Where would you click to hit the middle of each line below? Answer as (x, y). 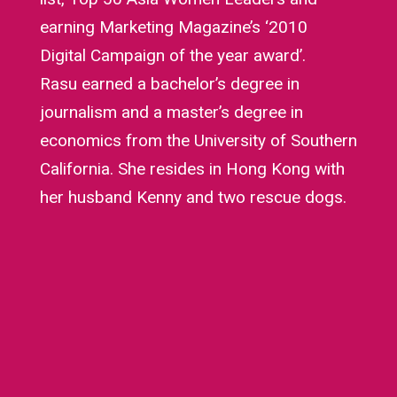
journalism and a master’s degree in (171, 112)
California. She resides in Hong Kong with (192, 168)
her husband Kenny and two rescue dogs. (193, 197)
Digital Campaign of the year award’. (172, 55)
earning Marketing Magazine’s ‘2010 (173, 27)
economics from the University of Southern (198, 140)
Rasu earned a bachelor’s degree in (169, 83)
